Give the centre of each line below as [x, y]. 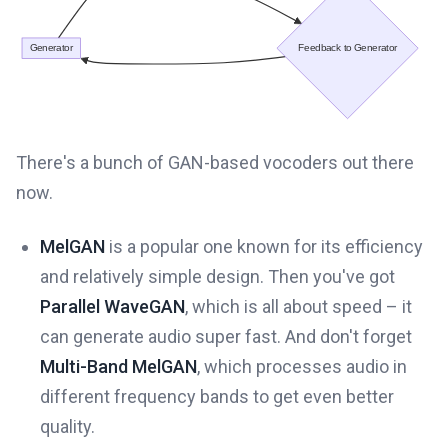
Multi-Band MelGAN [118, 367]
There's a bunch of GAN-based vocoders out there [215, 163]
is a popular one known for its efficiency [264, 247]
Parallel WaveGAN [112, 307]
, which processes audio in [302, 367]
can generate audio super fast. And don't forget [226, 337]
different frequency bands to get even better [217, 397]
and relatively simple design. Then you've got [217, 277]
